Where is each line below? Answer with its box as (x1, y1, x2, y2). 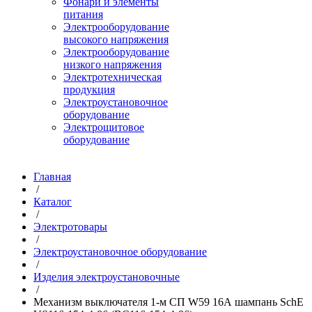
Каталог (33, 196, 72, 208)
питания (63, 8, 103, 20)
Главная (33, 171, 71, 182)
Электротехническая (63, 71, 162, 83)
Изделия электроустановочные (33, 271, 180, 283)
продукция (63, 84, 115, 95)
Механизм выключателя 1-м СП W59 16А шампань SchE (33, 296, 304, 308)
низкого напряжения (63, 58, 162, 70)
